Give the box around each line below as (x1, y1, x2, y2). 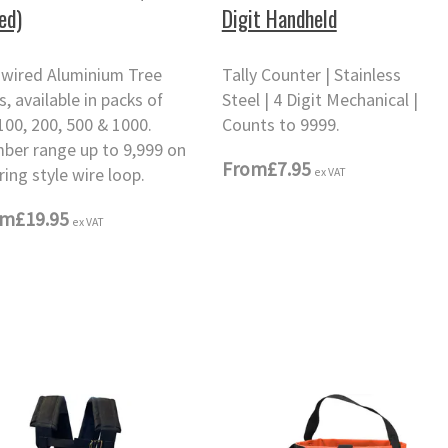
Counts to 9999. (221, 114, 340, 137)
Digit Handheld (221, 2, 337, 34)
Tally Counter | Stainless (221, 64, 401, 87)
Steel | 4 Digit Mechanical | (221, 89, 418, 112)
